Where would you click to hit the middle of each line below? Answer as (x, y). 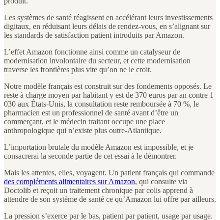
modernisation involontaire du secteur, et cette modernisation (97, 60)
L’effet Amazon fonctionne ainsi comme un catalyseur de (92, 52)
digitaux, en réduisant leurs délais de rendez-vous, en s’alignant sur (107, 26)
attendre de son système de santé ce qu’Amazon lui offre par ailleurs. (110, 199)
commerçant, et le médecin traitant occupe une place (84, 121)
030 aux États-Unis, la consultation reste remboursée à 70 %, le (101, 104)
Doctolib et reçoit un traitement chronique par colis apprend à (98, 190)
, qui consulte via (161, 181)
